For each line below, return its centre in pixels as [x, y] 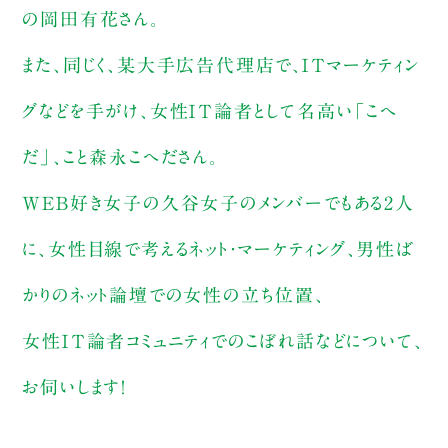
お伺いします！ [74, 386]
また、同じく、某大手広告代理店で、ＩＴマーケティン [221, 64]
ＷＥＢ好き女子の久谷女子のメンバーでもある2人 [218, 202]
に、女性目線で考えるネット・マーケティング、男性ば [218, 248]
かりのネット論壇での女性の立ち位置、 [173, 294]
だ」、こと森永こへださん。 [120, 156]
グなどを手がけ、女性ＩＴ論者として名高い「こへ [210, 110]
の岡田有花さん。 [91, 18]
